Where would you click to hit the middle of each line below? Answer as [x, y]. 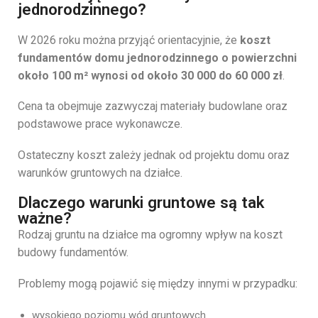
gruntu [71, 235]
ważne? [45, 218]
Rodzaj [36, 235]
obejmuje [81, 106]
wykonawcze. [149, 124]
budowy [39, 253]
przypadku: [270, 284]
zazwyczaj [133, 106]
